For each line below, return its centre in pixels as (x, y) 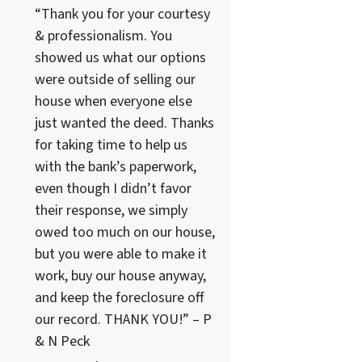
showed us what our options (120, 58)
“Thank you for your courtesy (122, 15)
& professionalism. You (103, 36)
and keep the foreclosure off (119, 298)
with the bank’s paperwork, (115, 167)
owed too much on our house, (124, 233)
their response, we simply (111, 211)
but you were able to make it (120, 255)
